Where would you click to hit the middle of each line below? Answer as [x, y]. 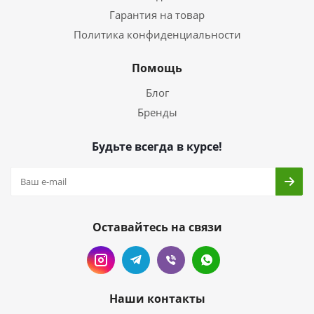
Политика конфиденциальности [157, 34]
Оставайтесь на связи [157, 227]
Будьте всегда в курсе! [157, 146]
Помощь [157, 68]
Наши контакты [157, 299]
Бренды [157, 112]
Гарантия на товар [157, 15]
